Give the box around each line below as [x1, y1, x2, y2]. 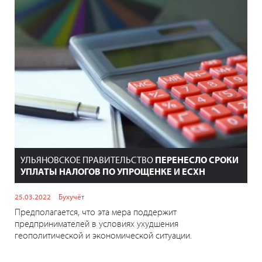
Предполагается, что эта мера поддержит [15, 205, 177, 218]
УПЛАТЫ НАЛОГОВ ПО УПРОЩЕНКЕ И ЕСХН [20, 165, 205, 177]
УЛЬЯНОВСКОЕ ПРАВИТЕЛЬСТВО [20, 153, 155, 166]
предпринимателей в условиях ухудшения [15, 217, 178, 229]
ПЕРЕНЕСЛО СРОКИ [155, 153, 239, 166]
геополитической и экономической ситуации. [15, 229, 192, 241]
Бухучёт [58, 191, 84, 201]
